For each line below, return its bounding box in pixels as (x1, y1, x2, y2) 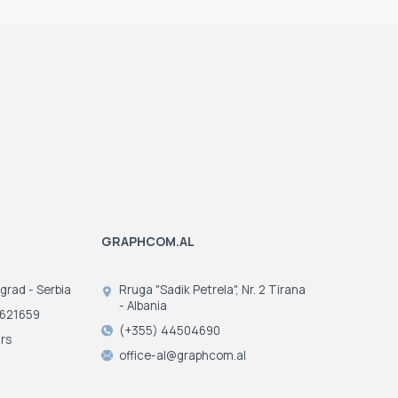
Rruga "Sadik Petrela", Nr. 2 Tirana (118, 282, 306, 298)
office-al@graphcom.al (118, 347, 246, 364)
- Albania (118, 298, 167, 314)
